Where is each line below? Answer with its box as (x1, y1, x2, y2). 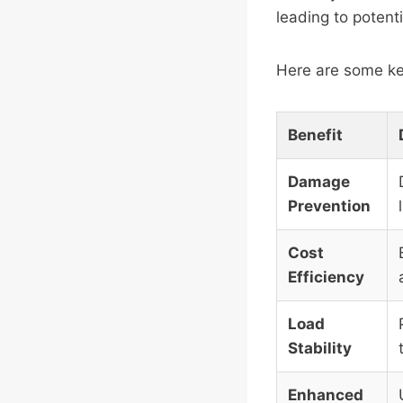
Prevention (288, 197, 371, 216)
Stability (288, 339, 352, 358)
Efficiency (288, 268, 364, 287)
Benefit (288, 126, 343, 145)
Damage (288, 173, 350, 192)
